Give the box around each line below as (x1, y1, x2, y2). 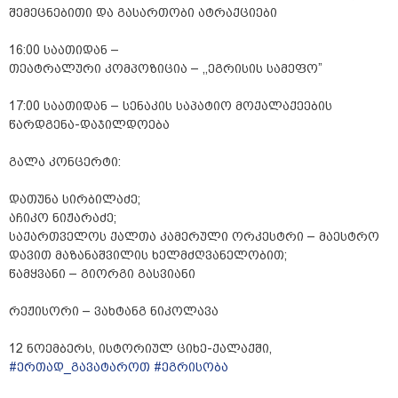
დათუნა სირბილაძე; (9, 192, 140, 207)
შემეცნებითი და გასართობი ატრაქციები (9, 5, 277, 20)
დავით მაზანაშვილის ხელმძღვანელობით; (9, 248, 287, 263)
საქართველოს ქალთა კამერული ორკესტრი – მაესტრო (9, 229, 379, 244)
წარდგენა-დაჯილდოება (9, 117, 170, 132)
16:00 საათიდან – (9, 43, 119, 58)
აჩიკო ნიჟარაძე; (9, 211, 116, 226)
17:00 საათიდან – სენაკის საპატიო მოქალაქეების (9, 99, 332, 114)
